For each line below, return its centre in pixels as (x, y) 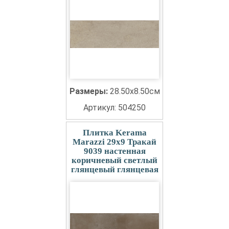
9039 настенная (114, 151)
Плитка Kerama (114, 133)
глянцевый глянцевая (114, 169)
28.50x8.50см (135, 91)
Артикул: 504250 (114, 108)
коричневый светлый (114, 160)
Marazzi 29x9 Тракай (114, 142)
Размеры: (89, 91)
